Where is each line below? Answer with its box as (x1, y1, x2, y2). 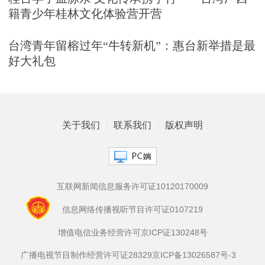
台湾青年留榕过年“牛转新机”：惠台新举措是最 (8, 38, 256, 52)
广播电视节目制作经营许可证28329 (21, 250, 152, 260)
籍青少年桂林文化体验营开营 (8, 7, 162, 20)
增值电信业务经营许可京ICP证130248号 (57, 227, 208, 237)
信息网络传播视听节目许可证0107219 (62, 205, 203, 215)
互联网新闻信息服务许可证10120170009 (57, 182, 208, 192)
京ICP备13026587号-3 (152, 250, 236, 260)
